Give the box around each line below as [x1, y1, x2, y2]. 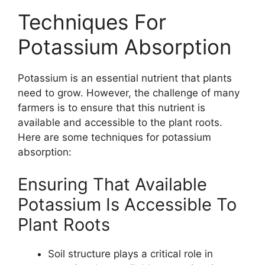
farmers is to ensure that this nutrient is [18, 101, 205, 114]
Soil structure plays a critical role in [48, 248, 213, 260]
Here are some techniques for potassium [18, 131, 211, 143]
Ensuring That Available [18, 174, 207, 195]
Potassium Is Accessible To [18, 194, 237, 215]
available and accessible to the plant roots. [18, 116, 222, 128]
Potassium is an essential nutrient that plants [18, 72, 232, 84]
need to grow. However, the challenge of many [18, 86, 240, 99]
